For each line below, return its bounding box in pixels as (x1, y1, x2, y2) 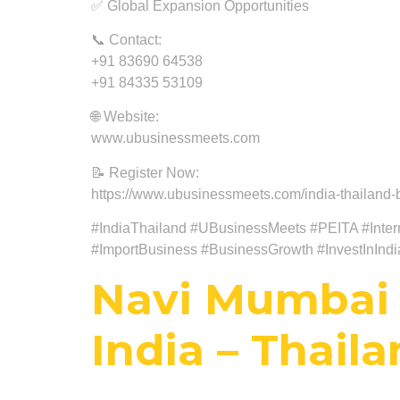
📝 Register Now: (91, 164, 199, 180)
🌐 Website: (91, 109, 159, 125)
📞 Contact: (91, 31, 162, 47)
